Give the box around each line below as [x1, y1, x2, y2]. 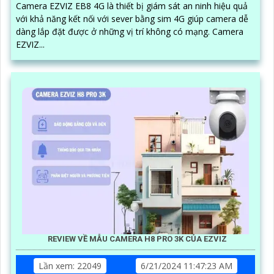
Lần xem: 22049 [39, 259, 102, 272]
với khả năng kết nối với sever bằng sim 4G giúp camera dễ [16, 12, 248, 24]
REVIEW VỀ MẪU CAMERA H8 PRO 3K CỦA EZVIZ [47, 234, 227, 243]
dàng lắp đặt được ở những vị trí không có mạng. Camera [16, 25, 212, 37]
